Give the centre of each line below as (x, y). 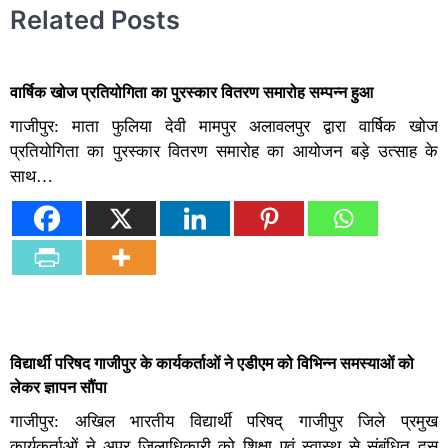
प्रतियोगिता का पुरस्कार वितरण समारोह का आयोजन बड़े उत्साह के (224, 152)
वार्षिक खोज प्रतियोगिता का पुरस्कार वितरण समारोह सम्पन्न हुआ (191, 92)
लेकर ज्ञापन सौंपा (58, 387)
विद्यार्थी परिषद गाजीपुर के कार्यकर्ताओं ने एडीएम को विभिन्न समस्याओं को (212, 363)
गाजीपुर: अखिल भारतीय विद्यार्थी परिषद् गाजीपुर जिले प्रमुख (224, 422)
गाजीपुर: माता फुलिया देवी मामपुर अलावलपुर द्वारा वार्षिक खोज (224, 127)
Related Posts (95, 19)
